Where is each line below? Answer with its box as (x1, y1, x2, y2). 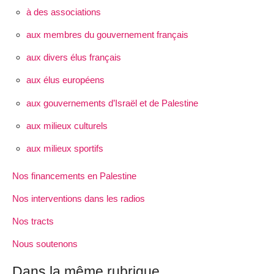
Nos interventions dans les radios (12, 193, 145, 204)
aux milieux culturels (26, 120, 108, 131)
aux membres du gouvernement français (26, 29, 188, 40)
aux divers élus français (26, 52, 121, 63)
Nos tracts (12, 216, 54, 227)
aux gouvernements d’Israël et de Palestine (26, 97, 198, 108)
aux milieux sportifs (26, 143, 103, 154)
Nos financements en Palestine (12, 170, 136, 181)
